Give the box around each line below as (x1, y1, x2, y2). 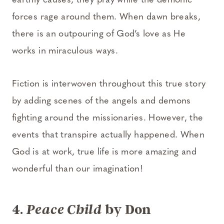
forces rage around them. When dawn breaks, (12, 12, 201, 22)
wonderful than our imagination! (12, 164, 143, 174)
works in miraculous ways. (12, 46, 118, 56)
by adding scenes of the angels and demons (12, 96, 191, 106)
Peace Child (26, 201, 102, 217)
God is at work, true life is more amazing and (12, 147, 197, 157)
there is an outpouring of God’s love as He (12, 29, 186, 39)
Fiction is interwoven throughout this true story (12, 79, 206, 89)
